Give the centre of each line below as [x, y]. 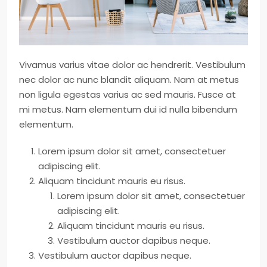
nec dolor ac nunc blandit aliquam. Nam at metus [129, 80]
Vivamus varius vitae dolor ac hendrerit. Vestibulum [132, 65]
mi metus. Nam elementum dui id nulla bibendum [128, 110]
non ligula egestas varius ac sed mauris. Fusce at [128, 95]
